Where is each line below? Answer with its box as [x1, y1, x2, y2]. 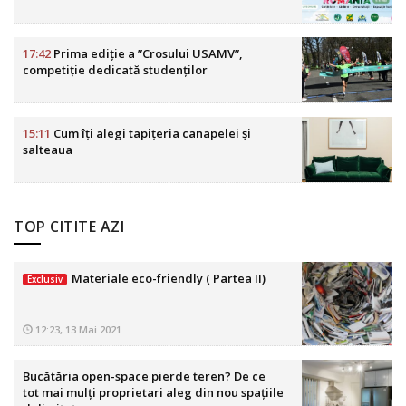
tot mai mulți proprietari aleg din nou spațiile [23, 384, 284, 401]
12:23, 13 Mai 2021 [33, 323, 121, 337]
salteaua [23, 141, 72, 159]
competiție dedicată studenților [23, 62, 208, 79]
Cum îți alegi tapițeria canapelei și [51, 125, 251, 142]
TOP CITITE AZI [14, 217, 124, 237]
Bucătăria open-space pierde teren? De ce [23, 368, 266, 385]
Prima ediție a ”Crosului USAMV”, [51, 45, 243, 63]
